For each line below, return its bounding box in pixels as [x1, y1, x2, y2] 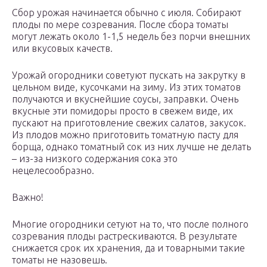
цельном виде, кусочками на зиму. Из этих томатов [12, 82, 241, 93]
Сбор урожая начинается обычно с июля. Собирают [12, 7, 241, 18]
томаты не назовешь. [12, 254, 107, 266]
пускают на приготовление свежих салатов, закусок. [12, 117, 246, 129]
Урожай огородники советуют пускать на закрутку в [12, 70, 246, 81]
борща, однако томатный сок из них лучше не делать [12, 141, 251, 153]
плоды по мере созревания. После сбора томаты [12, 19, 228, 30]
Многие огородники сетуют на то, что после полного [12, 219, 249, 230]
